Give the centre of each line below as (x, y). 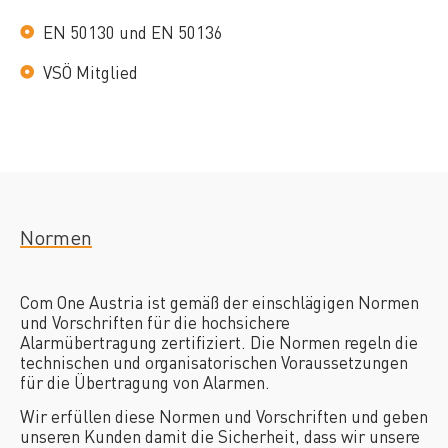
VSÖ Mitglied (90, 71)
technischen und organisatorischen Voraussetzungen (214, 361)
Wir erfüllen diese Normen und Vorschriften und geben (224, 416)
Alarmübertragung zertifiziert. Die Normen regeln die (219, 341)
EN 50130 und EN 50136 (132, 31)
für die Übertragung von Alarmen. (145, 381)
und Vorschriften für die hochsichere (155, 321)
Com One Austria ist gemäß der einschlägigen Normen (219, 301)
